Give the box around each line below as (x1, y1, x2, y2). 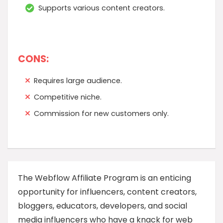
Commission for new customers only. (34, 109, 169, 118)
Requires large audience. (34, 76, 122, 86)
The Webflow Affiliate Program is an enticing (18, 172, 191, 184)
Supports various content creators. (38, 3, 165, 13)
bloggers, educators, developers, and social (18, 200, 187, 212)
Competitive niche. (34, 92, 102, 102)
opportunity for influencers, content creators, (18, 186, 197, 198)
